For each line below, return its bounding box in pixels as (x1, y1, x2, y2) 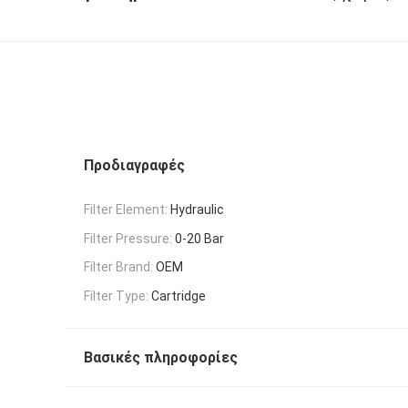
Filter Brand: (84, 260, 153, 275)
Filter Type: (84, 289, 148, 304)
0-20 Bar (175, 230, 224, 246)
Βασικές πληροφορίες (84, 349, 238, 367)
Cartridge (151, 289, 206, 304)
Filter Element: (84, 201, 168, 217)
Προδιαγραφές (84, 157, 185, 174)
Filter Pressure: (84, 230, 172, 246)
